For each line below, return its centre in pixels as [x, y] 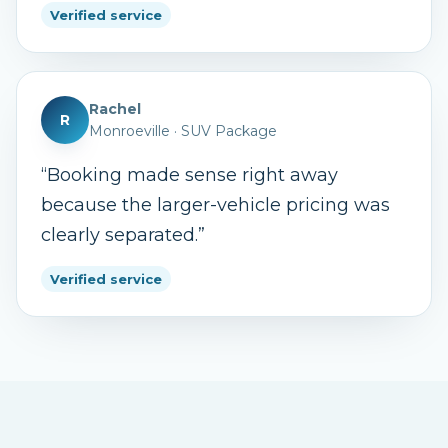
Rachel [115, 109]
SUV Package [229, 131]
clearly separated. [119, 235]
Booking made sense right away [192, 175]
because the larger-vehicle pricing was [215, 205]
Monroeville [129, 131]
